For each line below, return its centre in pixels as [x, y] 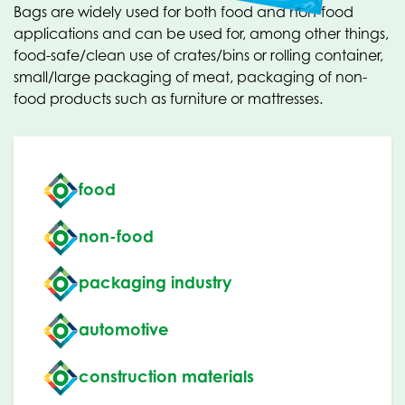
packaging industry [155, 283]
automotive [124, 329]
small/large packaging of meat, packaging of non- [190, 77]
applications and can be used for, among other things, [201, 33]
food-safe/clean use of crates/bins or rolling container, [198, 55]
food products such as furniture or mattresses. [168, 99]
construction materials [166, 376]
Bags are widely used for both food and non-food [184, 12]
